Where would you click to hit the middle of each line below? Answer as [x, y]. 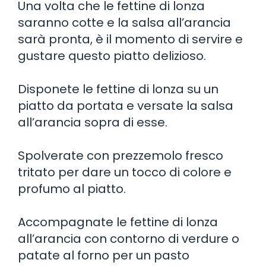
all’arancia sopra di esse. [93, 122]
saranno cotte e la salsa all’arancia [124, 22]
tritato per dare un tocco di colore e [125, 172]
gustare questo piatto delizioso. [112, 56]
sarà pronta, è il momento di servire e [130, 39]
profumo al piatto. [72, 189]
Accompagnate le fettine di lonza [118, 222]
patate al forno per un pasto [104, 255]
